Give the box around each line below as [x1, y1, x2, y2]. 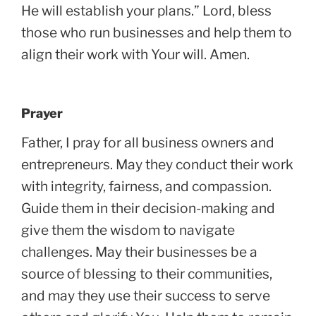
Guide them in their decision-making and [21, 199, 275, 217]
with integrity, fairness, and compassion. [21, 177, 272, 195]
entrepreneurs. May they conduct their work [21, 155, 293, 173]
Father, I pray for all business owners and [21, 133, 274, 151]
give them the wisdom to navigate [21, 221, 235, 238]
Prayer [21, 106, 63, 121]
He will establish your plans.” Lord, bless [21, 1, 272, 19]
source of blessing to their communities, [21, 265, 272, 282]
